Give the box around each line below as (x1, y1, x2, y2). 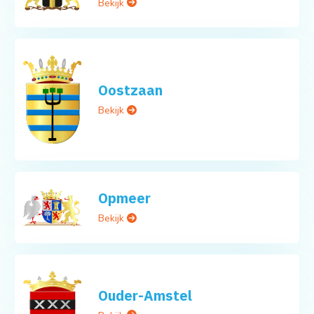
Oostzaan (98, 81, 163, 100)
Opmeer (98, 189, 151, 208)
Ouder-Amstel (98, 285, 193, 305)
